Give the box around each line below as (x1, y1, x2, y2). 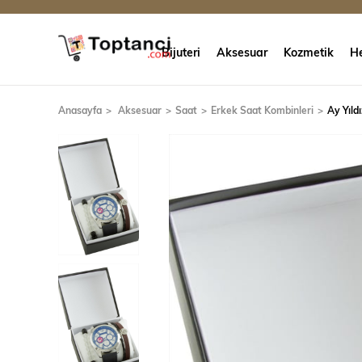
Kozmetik (284, 44, 334, 60)
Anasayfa (58, 103, 102, 116)
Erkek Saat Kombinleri (211, 103, 314, 116)
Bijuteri (162, 44, 200, 60)
